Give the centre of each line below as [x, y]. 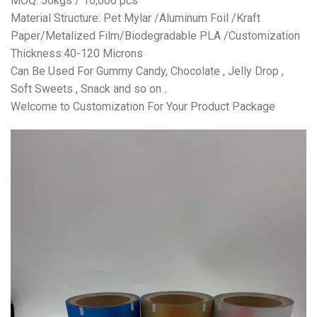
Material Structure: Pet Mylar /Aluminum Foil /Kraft [136, 18]
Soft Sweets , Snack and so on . [88, 89]
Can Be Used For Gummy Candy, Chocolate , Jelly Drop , [147, 71]
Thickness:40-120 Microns [77, 54]
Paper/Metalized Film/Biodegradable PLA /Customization [155, 36]
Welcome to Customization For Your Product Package [143, 107]
